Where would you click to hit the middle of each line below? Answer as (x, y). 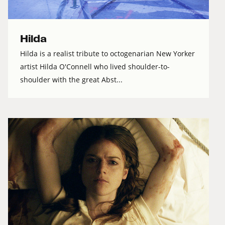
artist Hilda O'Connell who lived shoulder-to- (95, 67)
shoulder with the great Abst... (71, 80)
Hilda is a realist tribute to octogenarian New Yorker (107, 54)
